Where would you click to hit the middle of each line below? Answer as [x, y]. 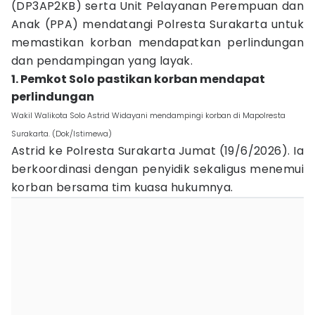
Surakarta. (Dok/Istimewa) [62, 134]
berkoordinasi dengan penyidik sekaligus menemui [157, 169]
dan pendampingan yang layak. [102, 61]
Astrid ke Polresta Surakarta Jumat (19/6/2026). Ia [157, 151]
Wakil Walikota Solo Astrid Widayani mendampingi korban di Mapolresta [148, 115]
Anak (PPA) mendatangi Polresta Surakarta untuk [157, 24]
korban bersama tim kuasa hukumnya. [122, 187]
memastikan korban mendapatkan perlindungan [157, 43]
